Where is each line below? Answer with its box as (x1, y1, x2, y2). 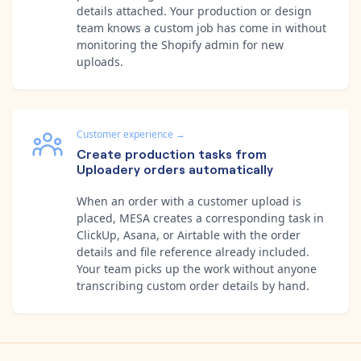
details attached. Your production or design (77, 2, 312, 19)
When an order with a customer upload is (77, 193, 301, 209)
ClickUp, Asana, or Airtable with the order (77, 226, 301, 243)
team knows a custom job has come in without (77, 19, 326, 35)
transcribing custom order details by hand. (77, 277, 309, 293)
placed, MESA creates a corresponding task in (77, 210, 324, 226)
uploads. (77, 53, 123, 69)
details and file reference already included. (77, 243, 309, 259)
